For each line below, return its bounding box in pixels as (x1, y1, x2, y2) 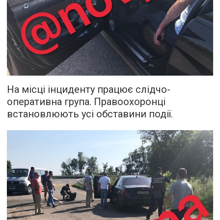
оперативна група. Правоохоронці (7, 95, 165, 108)
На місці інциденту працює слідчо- (7, 83, 170, 95)
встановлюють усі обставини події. (7, 108, 173, 120)
